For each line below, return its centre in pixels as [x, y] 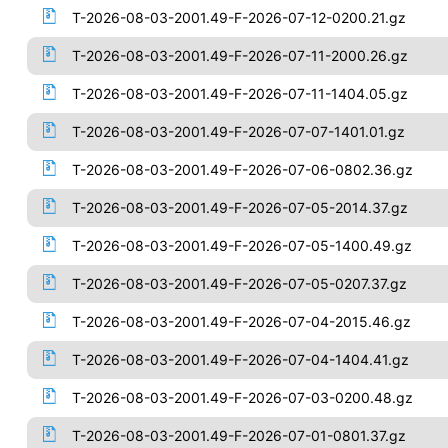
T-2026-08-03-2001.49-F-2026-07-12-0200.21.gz [238, 17]
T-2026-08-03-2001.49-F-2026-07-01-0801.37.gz [238, 435]
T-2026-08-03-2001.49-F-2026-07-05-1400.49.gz [241, 245]
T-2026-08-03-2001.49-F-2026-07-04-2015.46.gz [241, 321]
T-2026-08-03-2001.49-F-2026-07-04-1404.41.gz [240, 359]
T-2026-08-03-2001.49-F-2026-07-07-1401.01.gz [238, 131]
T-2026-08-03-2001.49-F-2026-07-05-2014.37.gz [239, 207]
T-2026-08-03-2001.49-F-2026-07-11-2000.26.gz [239, 55]
